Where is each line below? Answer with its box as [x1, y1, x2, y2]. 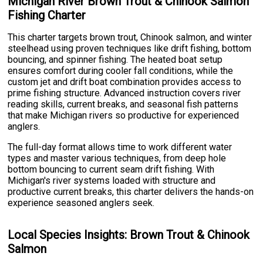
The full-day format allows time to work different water [8, 141, 232, 153]
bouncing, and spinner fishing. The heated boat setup [8, 54, 223, 66]
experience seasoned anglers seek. [8, 197, 155, 209]
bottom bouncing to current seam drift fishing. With [8, 164, 215, 176]
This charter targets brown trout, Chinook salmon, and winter [8, 32, 252, 43]
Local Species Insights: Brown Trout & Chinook [8, 227, 250, 242]
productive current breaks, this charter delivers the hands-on [8, 186, 254, 198]
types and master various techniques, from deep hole [8, 153, 227, 164]
